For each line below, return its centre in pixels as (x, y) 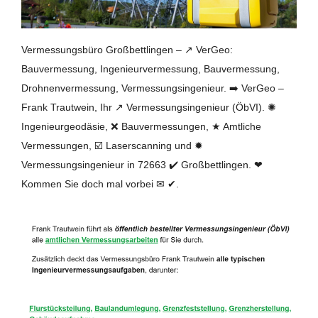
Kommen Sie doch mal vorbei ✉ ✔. (100, 183)
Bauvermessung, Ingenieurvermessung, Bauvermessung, (150, 68)
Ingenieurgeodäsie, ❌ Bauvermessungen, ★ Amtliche (141, 126)
